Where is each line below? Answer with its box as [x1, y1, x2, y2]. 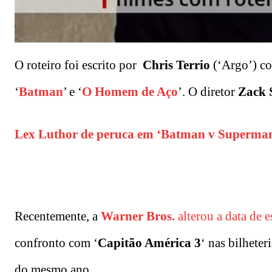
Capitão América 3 [98, 236, 201, 251]
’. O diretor [178, 84, 238, 100]
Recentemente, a [15, 209, 101, 224]
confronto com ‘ [15, 236, 98, 251]
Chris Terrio [143, 58, 210, 73]
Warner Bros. [101, 209, 175, 224]
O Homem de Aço [82, 84, 178, 100]
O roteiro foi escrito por [15, 58, 143, 73]
